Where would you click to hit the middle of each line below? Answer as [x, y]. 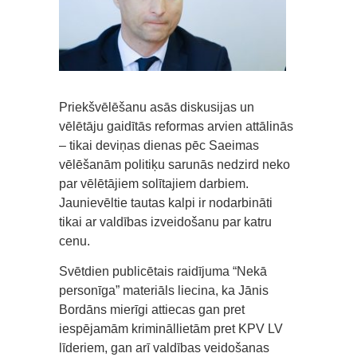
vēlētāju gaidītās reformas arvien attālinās [176, 127]
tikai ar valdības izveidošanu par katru [165, 222]
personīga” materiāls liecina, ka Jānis [164, 291]
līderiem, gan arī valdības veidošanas [164, 348]
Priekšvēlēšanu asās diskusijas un [157, 108]
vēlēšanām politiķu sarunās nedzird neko [175, 165]
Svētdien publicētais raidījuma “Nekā [163, 272]
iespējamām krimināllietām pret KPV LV [171, 329]
